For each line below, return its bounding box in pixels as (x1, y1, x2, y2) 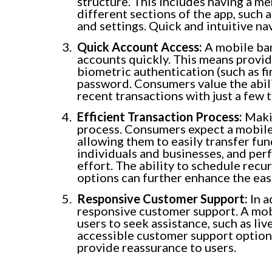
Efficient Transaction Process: (77, 109, 242, 124)
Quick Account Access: (77, 39, 202, 55)
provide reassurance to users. (77, 240, 236, 255)
